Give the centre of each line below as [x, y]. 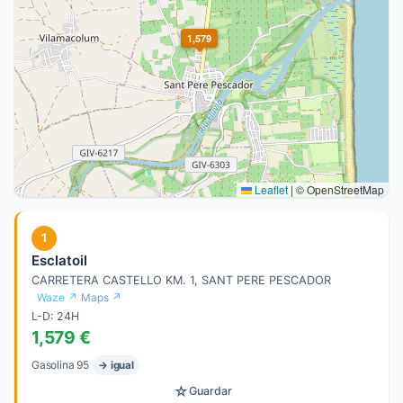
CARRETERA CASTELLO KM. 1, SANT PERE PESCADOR [181, 281]
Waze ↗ [58, 298]
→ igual [116, 365]
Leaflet [270, 189]
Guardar [210, 391]
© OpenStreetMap [339, 189]
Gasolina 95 [60, 364]
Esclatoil [59, 260]
